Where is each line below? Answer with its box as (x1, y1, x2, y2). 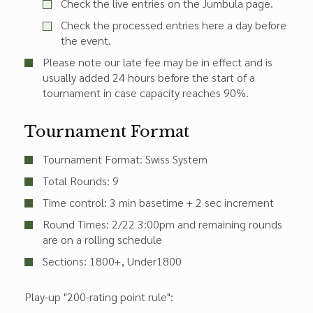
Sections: (43, 254, 89, 268)
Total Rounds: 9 (43, 173, 119, 188)
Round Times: (43, 217, 112, 231)
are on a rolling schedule (43, 232, 162, 247)
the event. (61, 33, 111, 48)
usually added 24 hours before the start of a (43, 70, 255, 85)
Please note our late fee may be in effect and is (43, 54, 272, 69)
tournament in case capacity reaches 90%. (43, 85, 249, 100)
